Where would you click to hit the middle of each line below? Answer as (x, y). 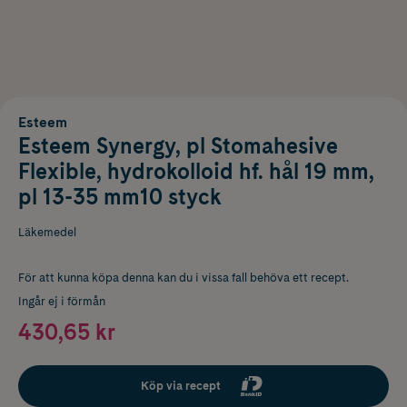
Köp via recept (181, 385)
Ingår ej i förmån (62, 301)
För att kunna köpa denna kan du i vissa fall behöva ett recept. (184, 277)
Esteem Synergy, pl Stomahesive (178, 145)
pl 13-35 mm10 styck (120, 196)
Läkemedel (47, 232)
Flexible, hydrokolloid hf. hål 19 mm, (196, 171)
